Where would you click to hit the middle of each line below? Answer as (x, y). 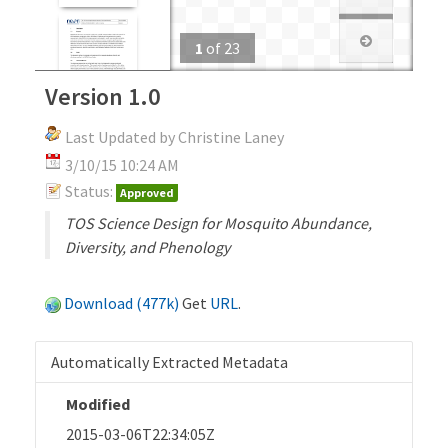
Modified (98, 403)
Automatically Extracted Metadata (169, 361)
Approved (147, 192)
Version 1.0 (102, 96)
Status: (89, 190)
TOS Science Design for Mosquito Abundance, (218, 222)
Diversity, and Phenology (147, 246)
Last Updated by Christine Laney (174, 136)
